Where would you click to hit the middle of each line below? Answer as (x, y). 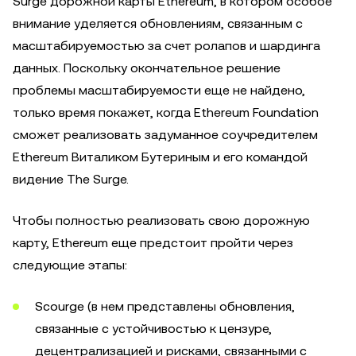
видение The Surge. (71, 179)
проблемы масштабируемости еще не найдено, (159, 90)
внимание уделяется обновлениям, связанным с (158, 23)
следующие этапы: (70, 265)
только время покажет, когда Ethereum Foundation (166, 112)
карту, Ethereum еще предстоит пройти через (153, 243)
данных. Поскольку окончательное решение (147, 68)
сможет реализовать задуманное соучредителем (165, 135)
